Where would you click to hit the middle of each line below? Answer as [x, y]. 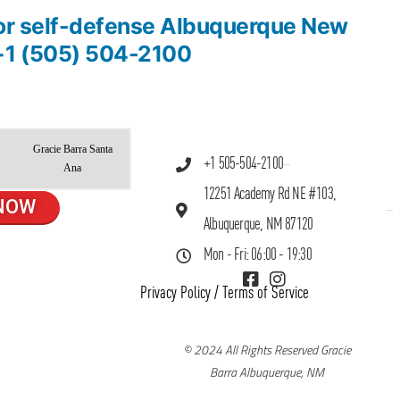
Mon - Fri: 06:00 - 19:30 [258, 255]
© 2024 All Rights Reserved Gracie [267, 350]
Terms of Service [266, 294]
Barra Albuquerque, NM [267, 372]
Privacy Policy [176, 294]
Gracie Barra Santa [72, 150]
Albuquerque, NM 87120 [258, 225]
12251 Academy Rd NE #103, [270, 195]
